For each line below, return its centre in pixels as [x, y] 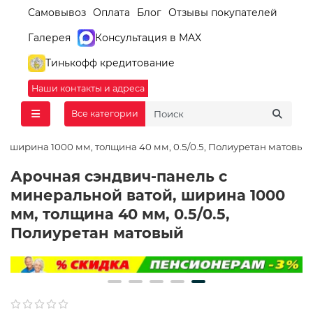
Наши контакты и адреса [88, 88]
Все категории [105, 114]
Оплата [111, 12]
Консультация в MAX [148, 37]
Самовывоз [57, 12]
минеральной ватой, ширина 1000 [148, 195]
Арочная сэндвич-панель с [119, 176]
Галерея [49, 37]
